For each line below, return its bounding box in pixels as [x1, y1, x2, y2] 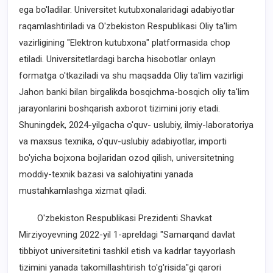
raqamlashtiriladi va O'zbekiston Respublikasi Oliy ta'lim [19, 20, 237, 32]
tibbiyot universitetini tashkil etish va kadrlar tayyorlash [19, 245, 235, 257]
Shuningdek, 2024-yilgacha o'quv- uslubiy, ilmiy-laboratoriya [19, 119, 253, 130]
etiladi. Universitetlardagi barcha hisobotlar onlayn [19, 53, 216, 65]
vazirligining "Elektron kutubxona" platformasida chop [19, 37, 230, 48]
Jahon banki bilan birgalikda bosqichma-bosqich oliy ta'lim [19, 86, 249, 97]
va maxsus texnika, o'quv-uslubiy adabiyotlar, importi [19, 135, 227, 147]
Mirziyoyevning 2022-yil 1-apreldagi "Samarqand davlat [19, 229, 235, 240]
